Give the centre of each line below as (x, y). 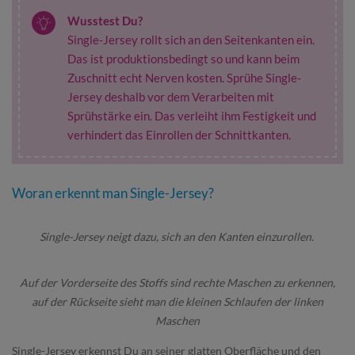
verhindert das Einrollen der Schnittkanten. (181, 135)
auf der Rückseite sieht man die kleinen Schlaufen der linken (177, 302)
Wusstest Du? (105, 21)
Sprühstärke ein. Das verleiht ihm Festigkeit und (192, 116)
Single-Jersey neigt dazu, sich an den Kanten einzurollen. (177, 237)
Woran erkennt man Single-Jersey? (113, 193)
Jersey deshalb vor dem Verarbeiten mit (171, 97)
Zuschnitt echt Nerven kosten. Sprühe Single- (184, 78)
